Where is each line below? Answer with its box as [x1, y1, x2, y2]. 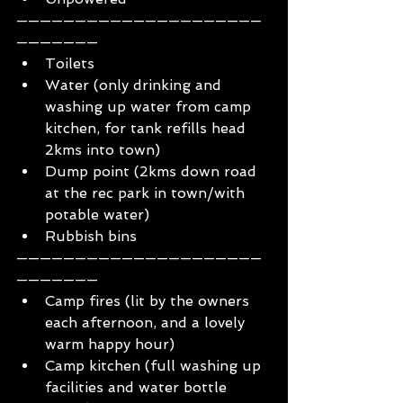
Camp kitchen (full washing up [45, 357, 265, 375]
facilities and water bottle [45, 379, 231, 397]
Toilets [45, 55, 99, 73]
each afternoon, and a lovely [45, 314, 249, 332]
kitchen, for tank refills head [45, 120, 250, 138]
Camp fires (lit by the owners [45, 292, 254, 310]
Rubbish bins [45, 228, 137, 246]
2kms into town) [45, 141, 160, 159]
